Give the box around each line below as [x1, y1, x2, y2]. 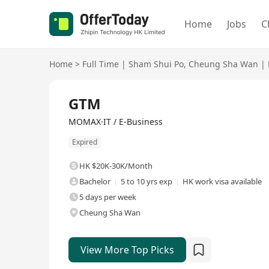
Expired [72, 137, 97, 148]
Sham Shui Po [128, 58, 184, 70]
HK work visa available [183, 176, 262, 187]
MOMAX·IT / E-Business [68, 116, 163, 127]
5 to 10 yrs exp [121, 176, 172, 187]
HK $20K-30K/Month [79, 160, 153, 172]
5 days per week [79, 192, 136, 203]
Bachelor [79, 176, 110, 187]
